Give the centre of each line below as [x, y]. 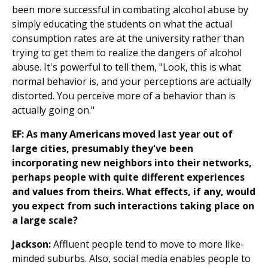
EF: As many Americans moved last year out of [122, 134]
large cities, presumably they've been [103, 149]
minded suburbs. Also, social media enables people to [131, 259]
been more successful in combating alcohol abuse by [130, 10]
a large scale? [45, 220]
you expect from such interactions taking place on [133, 206]
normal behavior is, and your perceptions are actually [132, 82]
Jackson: [31, 244]
